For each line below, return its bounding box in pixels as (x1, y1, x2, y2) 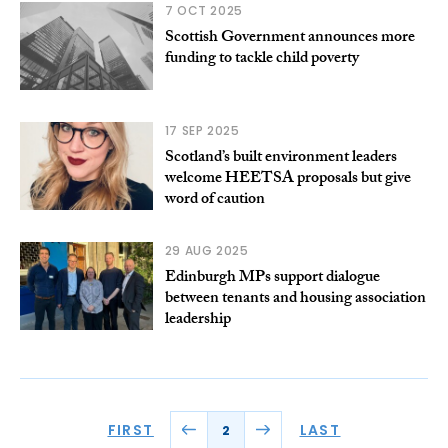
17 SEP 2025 (164, 122, 240, 140)
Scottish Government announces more (164, 25, 415, 53)
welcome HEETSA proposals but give (164, 166, 411, 194)
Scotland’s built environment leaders (164, 145, 397, 173)
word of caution (164, 187, 265, 215)
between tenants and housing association (164, 286, 426, 314)
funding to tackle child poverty (164, 46, 359, 74)
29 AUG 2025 (164, 242, 249, 260)
